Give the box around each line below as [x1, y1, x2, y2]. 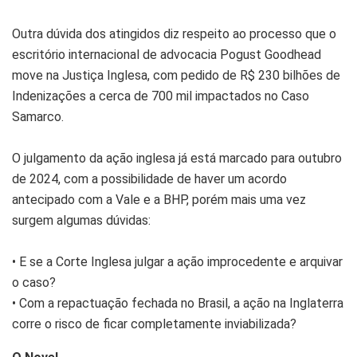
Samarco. [12, 109, 64, 125]
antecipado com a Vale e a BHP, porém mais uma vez [12, 192, 306, 208]
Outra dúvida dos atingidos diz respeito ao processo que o [12, 26, 336, 42]
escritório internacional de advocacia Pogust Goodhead [12, 47, 321, 63]
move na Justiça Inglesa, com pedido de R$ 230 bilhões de [12, 68, 340, 84]
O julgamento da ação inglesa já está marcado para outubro [12, 151, 342, 167]
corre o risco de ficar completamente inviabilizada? [12, 316, 296, 332]
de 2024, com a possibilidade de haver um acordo [12, 171, 287, 187]
